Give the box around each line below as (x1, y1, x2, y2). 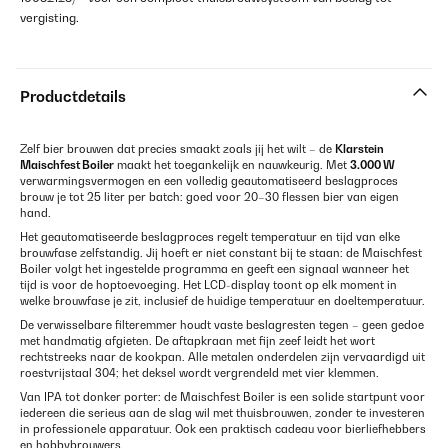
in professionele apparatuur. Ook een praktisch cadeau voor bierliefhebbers (20, 422, 426, 436)
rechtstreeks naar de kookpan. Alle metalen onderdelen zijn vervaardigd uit (20, 350, 425, 364)
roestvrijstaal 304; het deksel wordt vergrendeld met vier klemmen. (20, 366, 379, 380)
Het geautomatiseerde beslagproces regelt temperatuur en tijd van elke (20, 230, 400, 244)
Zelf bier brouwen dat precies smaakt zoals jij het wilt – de (20, 142, 335, 156)
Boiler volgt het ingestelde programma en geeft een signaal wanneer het (20, 262, 409, 276)
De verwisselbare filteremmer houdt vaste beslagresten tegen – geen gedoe (20, 318, 424, 332)
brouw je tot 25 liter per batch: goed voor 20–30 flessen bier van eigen (20, 190, 399, 204)
